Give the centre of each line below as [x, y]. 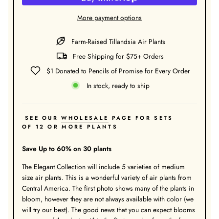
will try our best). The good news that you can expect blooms [108, 210]
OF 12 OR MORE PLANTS [70, 127]
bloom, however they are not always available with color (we [108, 199]
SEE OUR [42, 118]
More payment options [109, 18]
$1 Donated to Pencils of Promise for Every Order [118, 71]
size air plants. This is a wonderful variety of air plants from [107, 178]
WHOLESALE [85, 118]
